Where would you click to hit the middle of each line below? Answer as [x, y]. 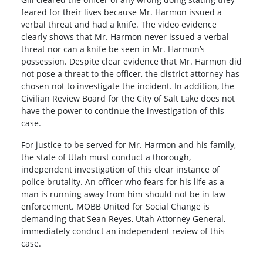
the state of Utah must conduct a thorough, [106, 157]
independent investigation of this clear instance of [120, 170]
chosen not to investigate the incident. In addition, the [128, 86]
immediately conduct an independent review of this [123, 231]
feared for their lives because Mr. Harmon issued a [122, 12]
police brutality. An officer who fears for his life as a [123, 182]
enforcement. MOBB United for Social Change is [115, 207]
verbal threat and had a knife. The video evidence [119, 25]
